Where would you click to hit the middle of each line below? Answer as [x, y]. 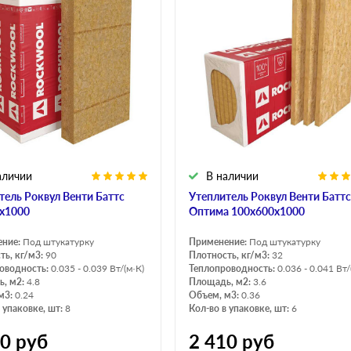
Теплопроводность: [233, 269]
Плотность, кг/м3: [230, 255]
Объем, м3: [215, 295]
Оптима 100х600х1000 [247, 212]
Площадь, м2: [221, 282]
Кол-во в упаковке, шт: [240, 309]
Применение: [219, 242]
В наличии [232, 176]
